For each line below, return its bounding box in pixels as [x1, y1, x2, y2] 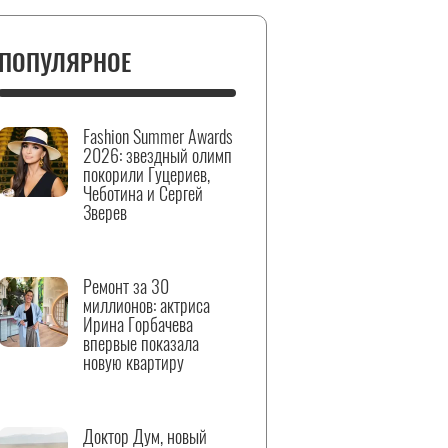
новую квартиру [83, 349, 184, 375]
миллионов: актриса [83, 292, 210, 318]
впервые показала [83, 330, 199, 356]
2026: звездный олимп [83, 142, 232, 168]
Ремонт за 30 [83, 273, 169, 299]
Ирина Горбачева [83, 311, 193, 337]
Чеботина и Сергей [83, 180, 203, 206]
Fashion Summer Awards [83, 123, 233, 149]
